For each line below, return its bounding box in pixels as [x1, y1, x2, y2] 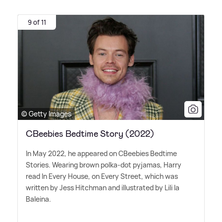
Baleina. [26, 194, 51, 204]
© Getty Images [21, 109, 71, 118]
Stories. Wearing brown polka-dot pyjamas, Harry [26, 160, 181, 169]
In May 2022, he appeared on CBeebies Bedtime [26, 148, 177, 158]
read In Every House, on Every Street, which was [26, 171, 178, 181]
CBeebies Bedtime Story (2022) [26, 127, 154, 140]
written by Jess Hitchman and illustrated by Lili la [26, 182, 179, 192]
